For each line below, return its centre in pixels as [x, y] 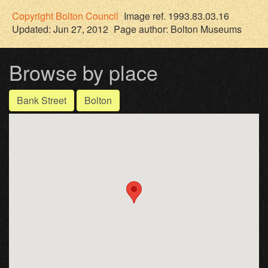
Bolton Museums [206, 29]
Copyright [34, 16]
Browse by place [83, 72]
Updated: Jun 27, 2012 [60, 29]
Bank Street [42, 100]
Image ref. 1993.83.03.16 [176, 16]
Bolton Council [87, 16]
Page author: [142, 29]
